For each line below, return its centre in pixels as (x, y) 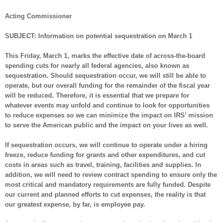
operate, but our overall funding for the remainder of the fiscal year (108, 85)
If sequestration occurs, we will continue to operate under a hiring (106, 145)
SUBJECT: (22, 36)
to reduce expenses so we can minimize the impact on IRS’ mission (109, 115)
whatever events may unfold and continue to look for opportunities (107, 105)
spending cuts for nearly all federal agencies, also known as (97, 65)
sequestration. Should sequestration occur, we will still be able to (106, 75)
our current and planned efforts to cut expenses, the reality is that (105, 194)
